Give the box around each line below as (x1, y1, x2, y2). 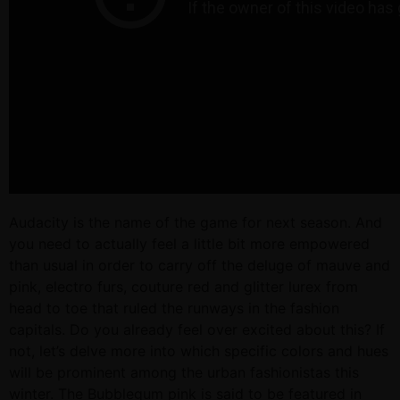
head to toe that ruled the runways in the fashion (9, 299, 339, 318)
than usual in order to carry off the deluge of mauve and (9, 256, 390, 275)
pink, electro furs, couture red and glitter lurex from (9, 278, 358, 296)
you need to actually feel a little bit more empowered (9, 235, 370, 254)
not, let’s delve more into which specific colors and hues (9, 342, 388, 361)
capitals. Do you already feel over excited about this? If (9, 321, 385, 339)
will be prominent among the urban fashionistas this (9, 363, 359, 382)
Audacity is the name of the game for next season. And (9, 213, 382, 232)
